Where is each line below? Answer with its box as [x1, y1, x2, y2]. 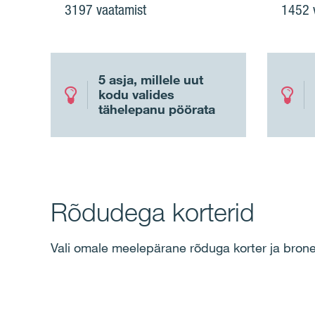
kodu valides [98, 86, 174, 103]
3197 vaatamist [65, 1, 146, 19]
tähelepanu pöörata [98, 101, 215, 117]
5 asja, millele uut [98, 72, 203, 88]
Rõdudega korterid [51, 195, 255, 228]
